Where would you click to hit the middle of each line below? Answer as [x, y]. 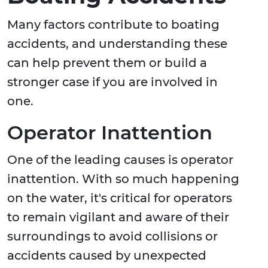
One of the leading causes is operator [120, 160]
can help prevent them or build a [107, 63]
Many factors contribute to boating [113, 25]
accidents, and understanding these [117, 44]
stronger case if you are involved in [112, 82]
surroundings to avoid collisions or [112, 237]
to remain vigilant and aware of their [118, 217]
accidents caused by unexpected [107, 256]
